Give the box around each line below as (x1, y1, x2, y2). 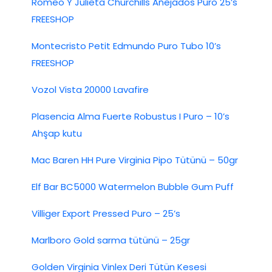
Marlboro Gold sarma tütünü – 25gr (32, 233, 190, 246)
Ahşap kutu (32, 126, 82, 140)
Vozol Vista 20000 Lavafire (32, 83, 149, 96)
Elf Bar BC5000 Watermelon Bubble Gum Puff (32, 180, 234, 193)
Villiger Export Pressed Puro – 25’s (32, 206, 180, 220)
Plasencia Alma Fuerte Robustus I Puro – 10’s (32, 109, 229, 123)
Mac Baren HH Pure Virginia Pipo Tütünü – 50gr (32, 153, 238, 166)
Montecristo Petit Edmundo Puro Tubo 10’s (32, 39, 221, 52)
